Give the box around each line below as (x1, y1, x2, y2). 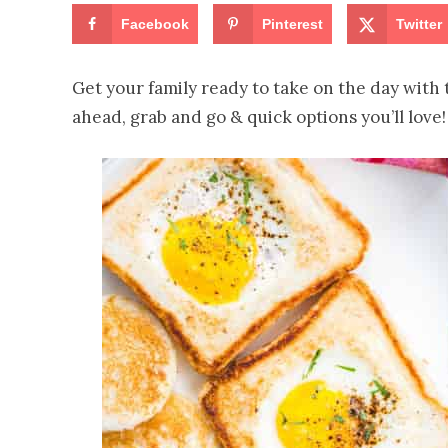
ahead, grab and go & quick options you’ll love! (72, 106, 446, 129)
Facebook (121, 16, 189, 32)
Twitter (396, 16, 443, 32)
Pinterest (262, 16, 324, 32)
